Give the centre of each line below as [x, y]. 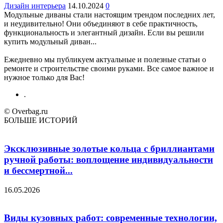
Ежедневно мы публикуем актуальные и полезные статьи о [105, 60]
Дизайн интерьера [35, 6]
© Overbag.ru [26, 111]
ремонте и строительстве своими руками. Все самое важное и [109, 69]
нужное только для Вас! [44, 78]
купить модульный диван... [50, 42]
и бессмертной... [38, 170]
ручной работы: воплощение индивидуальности [109, 159]
